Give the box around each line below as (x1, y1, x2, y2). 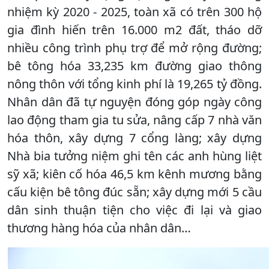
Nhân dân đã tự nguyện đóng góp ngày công (7, 93, 262, 110)
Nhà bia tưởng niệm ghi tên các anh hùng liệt (7, 147, 262, 164)
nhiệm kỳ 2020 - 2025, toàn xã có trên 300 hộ (7, 3, 262, 20)
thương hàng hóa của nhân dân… (7, 219, 191, 236)
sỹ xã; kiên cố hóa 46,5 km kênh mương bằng (7, 165, 262, 182)
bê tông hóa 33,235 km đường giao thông (7, 57, 262, 74)
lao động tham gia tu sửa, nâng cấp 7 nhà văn (7, 111, 262, 128)
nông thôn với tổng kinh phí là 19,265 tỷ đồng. (7, 75, 262, 92)
